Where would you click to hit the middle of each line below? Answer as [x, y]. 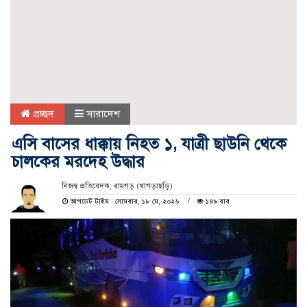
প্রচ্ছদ [42, 113]
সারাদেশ [103, 113]
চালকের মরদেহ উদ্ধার [81, 161]
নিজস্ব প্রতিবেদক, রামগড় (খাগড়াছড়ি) [117, 186]
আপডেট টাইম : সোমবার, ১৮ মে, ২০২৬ [124, 201]
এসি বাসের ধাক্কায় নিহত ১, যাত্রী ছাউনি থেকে [149, 144]
